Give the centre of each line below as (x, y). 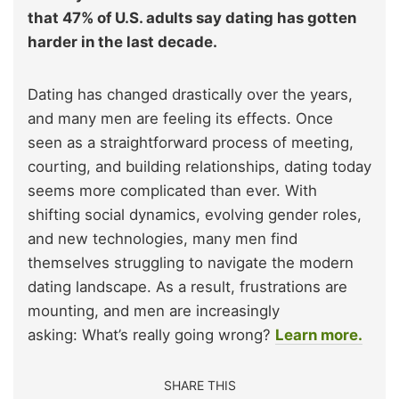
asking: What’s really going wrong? (151, 334)
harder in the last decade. (122, 41)
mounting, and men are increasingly (154, 310)
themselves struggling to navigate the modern (191, 262)
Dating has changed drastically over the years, (190, 94)
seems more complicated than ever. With (172, 190)
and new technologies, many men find (163, 238)
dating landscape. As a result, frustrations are (187, 286)
